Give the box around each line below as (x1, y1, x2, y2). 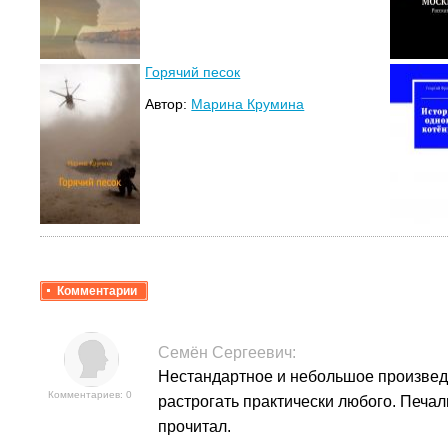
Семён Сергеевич (158, 344, 293, 362)
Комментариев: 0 (48, 389, 133, 401)
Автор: (145, 96, 192, 113)
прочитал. (158, 418, 232, 436)
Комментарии (57, 284, 138, 299)
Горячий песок (145, 64, 241, 81)
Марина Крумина (191, 96, 305, 113)
